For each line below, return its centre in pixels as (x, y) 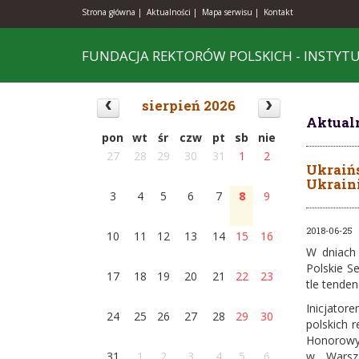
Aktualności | (172, 12)
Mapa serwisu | (230, 12)
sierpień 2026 (188, 105)
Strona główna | (112, 12)
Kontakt (278, 12)
